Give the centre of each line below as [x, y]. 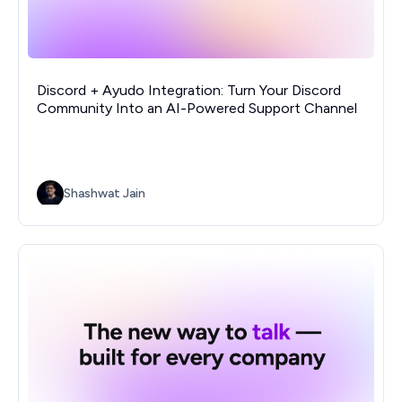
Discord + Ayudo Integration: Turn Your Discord [189, 90]
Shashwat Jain [105, 193]
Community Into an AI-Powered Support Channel [197, 108]
